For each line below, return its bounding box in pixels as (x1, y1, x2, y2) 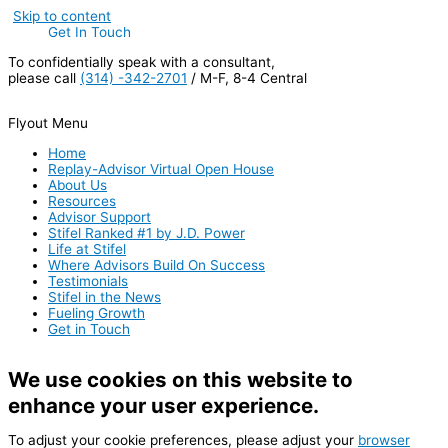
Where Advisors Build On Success (48, 257, 265, 274)
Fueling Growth (48, 305, 145, 322)
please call (8, 69, 80, 86)
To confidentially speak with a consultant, (8, 53, 275, 70)
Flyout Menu (8, 115, 88, 132)
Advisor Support (48, 209, 151, 226)
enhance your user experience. (8, 392, 319, 418)
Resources (48, 193, 116, 210)
